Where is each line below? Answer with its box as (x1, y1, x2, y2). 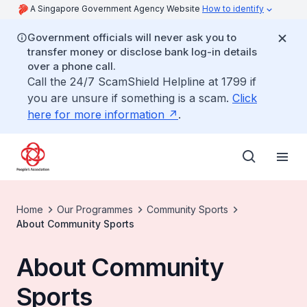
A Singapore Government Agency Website (30, 3, 202, 14)
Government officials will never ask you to (27, 31, 236, 44)
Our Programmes (57, 204, 133, 215)
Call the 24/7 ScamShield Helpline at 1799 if (27, 75, 256, 88)
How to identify (202, 3, 264, 14)
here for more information (27, 108, 164, 121)
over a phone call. (27, 60, 116, 73)
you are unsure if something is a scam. (27, 91, 232, 105)
